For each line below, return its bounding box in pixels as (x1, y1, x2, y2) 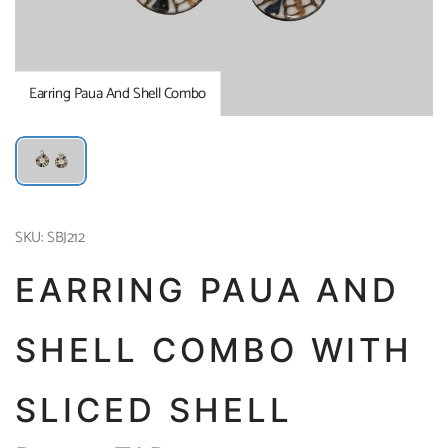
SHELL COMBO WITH (15, 329, 414, 370)
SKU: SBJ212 (15, 224, 85, 250)
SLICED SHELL (15, 389, 293, 430)
